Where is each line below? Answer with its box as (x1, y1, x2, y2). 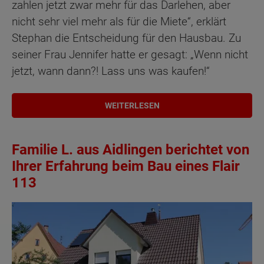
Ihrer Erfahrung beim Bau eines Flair (12, 157, 240, 174)
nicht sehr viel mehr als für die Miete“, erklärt (12, 15, 226, 29)
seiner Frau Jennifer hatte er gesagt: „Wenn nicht (12, 48, 248, 62)
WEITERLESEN (104, 100, 160, 110)
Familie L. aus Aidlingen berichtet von (12, 141, 249, 158)
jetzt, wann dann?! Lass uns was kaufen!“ (12, 64, 210, 78)
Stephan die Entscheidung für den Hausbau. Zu (12, 31, 241, 45)
